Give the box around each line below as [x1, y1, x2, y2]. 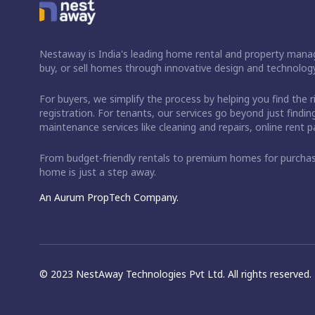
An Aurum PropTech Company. [39, 190, 179, 204]
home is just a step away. [39, 165, 156, 179]
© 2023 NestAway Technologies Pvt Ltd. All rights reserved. [39, 266, 311, 281]
